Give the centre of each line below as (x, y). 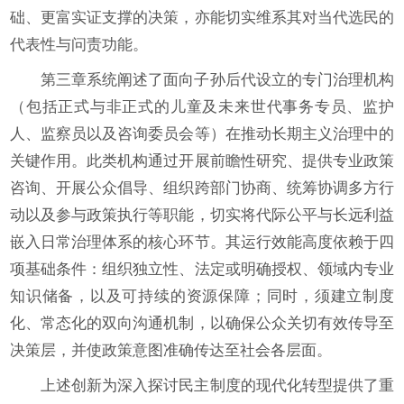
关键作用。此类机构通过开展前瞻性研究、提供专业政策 (202, 161)
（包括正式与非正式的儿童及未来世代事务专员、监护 (202, 107)
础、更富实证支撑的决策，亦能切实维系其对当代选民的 (202, 18)
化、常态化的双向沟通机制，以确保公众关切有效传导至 (202, 323)
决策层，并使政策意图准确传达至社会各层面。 (171, 350)
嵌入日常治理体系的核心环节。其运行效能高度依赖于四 (202, 242)
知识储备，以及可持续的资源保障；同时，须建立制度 (202, 296)
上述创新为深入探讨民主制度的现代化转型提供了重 (217, 386)
